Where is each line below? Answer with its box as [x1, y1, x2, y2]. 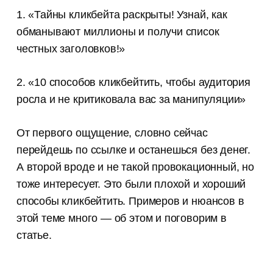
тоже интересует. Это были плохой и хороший [16, 178, 246, 191]
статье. [16, 229, 52, 242]
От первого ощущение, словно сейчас [16, 127, 208, 140]
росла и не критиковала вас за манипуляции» [16, 93, 246, 106]
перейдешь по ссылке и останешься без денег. [16, 144, 251, 157]
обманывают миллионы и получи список [16, 26, 219, 38]
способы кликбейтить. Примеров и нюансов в [16, 195, 244, 208]
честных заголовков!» [16, 43, 126, 55]
